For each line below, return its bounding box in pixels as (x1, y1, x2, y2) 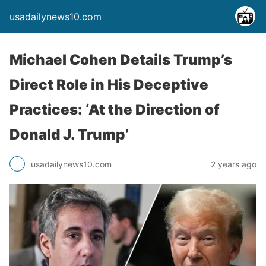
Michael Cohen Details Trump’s (9, 51, 232, 68)
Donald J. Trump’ (9, 126, 129, 143)
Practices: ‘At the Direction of (9, 101, 220, 118)
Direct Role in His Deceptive (9, 76, 208, 93)
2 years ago (211, 159, 256, 169)
